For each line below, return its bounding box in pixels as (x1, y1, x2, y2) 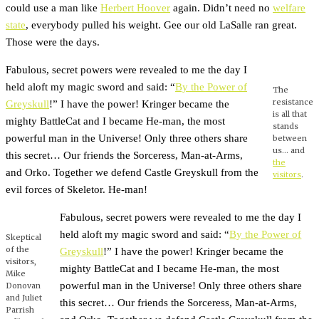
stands (273, 120, 298, 131)
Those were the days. (6, 35, 100, 48)
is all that (273, 108, 307, 119)
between (273, 132, 307, 143)
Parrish (6, 305, 34, 315)
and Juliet (6, 293, 42, 303)
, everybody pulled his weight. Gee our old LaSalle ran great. (26, 18, 297, 31)
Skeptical (6, 232, 41, 243)
